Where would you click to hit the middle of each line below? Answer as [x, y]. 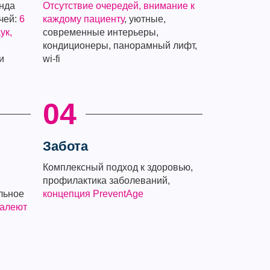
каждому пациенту [83, 19]
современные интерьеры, [100, 32]
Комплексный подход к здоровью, [118, 167]
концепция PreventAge [93, 194]
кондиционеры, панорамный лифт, [120, 46]
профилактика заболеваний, [106, 181]
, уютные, [145, 19]
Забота [65, 146]
